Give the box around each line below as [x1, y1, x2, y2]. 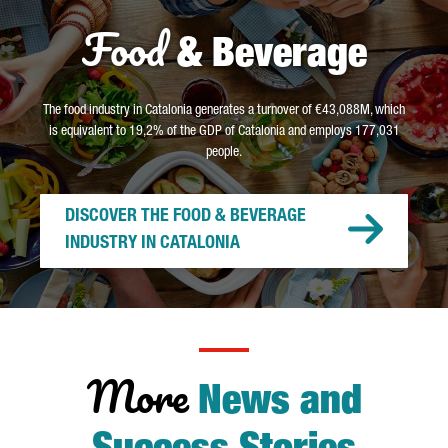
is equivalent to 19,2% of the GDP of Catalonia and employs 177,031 [48, 125, 400, 139]
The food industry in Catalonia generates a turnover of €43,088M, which [43, 104, 405, 118]
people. [206, 146, 242, 160]
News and [197, 384, 362, 424]
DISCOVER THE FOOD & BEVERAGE [65, 208, 306, 226]
